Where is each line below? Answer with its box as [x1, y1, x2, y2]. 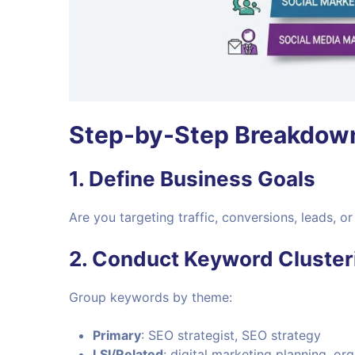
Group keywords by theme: [69, 288, 232, 305]
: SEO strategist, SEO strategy [141, 326, 321, 343]
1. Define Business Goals [69, 166, 315, 191]
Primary [93, 326, 141, 343]
